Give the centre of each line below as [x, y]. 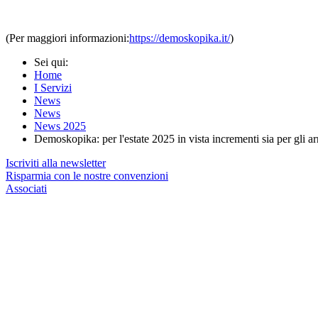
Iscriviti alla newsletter [56, 163]
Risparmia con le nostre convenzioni [87, 175]
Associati [26, 188]
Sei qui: [54, 62]
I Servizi [53, 87]
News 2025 [60, 126]
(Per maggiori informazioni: [67, 38]
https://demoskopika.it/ [180, 38]
